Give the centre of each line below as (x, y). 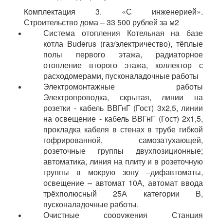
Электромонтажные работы (123, 86)
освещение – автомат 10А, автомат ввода (123, 182)
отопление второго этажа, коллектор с (123, 65)
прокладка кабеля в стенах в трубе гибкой (123, 129)
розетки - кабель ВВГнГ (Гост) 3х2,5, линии (123, 108)
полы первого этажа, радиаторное (123, 54)
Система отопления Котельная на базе (123, 33)
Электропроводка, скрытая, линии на (123, 97)
